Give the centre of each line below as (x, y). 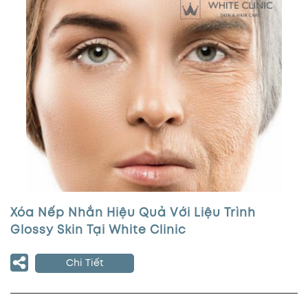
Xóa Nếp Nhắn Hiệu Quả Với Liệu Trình (133, 213)
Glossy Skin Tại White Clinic (98, 230)
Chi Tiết (85, 263)
